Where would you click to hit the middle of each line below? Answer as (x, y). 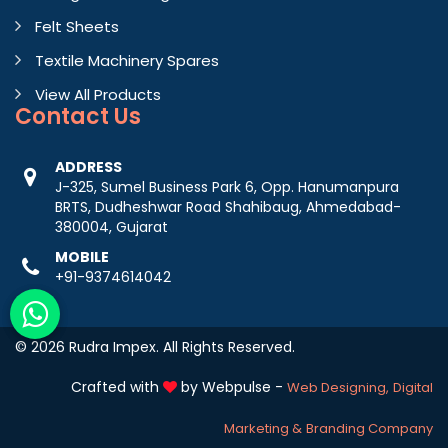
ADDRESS (88, 167)
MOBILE (82, 257)
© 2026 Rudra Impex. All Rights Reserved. (155, 347)
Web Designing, (338, 388)
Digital (413, 388)
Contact (62, 117)
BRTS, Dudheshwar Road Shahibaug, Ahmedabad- (228, 207)
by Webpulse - (232, 387)
